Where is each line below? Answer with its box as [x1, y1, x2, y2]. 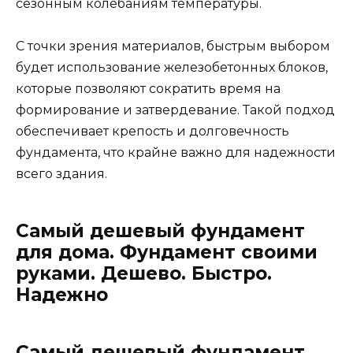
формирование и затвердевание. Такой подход [16, 102, 335, 118]
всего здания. [16, 166, 107, 182]
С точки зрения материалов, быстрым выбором [16, 39, 330, 54]
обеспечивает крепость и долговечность [16, 124, 289, 139]
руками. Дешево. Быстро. [16, 262, 272, 285]
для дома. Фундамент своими [16, 241, 318, 264]
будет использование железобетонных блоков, [16, 60, 328, 76]
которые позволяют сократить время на [16, 81, 281, 97]
